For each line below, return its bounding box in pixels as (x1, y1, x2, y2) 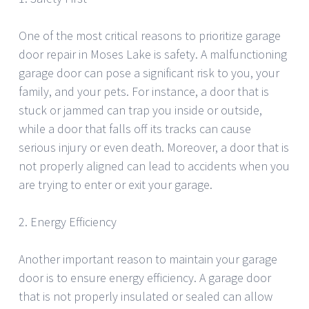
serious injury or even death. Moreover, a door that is (19, 139, 289, 156)
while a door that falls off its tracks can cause (19, 121, 251, 137)
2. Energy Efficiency (19, 214, 117, 230)
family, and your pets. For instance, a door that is (19, 83, 269, 100)
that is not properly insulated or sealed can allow (19, 288, 272, 305)
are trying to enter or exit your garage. (19, 177, 212, 193)
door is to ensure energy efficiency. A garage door (19, 270, 271, 286)
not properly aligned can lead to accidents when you (19, 158, 290, 175)
